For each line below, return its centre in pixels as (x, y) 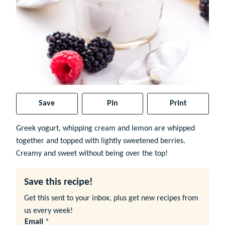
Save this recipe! (59, 182)
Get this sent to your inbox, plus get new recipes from (111, 198)
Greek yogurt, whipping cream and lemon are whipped (105, 128)
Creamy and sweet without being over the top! (93, 153)
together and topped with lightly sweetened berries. (101, 141)
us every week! (48, 211)
